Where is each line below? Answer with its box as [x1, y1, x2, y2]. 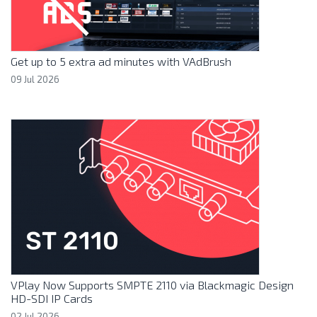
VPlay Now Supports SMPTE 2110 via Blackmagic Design [11, 278, 294, 292]
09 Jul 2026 [11, 74, 59, 85]
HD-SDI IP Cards [11, 292, 93, 305]
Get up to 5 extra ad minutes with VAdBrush [11, 54, 231, 68]
